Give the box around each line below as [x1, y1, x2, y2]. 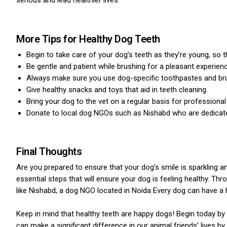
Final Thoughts [16, 145, 82, 158]
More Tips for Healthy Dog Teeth [16, 32, 160, 45]
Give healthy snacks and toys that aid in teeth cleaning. [26, 85, 208, 94]
